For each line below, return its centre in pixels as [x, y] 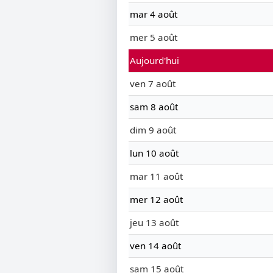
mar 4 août [154, 14]
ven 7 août [153, 84]
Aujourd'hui [154, 61]
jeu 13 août [154, 223]
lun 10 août [154, 153]
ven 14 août [155, 246]
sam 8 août [154, 107]
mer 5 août [154, 37]
